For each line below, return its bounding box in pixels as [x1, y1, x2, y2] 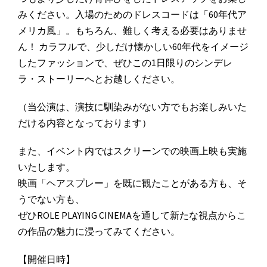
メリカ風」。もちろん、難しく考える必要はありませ [18, 24, 247, 37]
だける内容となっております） [18, 117, 151, 129]
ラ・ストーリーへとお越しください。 [18, 73, 180, 85]
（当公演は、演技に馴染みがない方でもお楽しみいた [18, 101, 247, 113]
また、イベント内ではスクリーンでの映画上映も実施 [18, 145, 247, 157]
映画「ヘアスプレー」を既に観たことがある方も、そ [18, 177, 247, 190]
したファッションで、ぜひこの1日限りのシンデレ [18, 57, 232, 69]
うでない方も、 [18, 193, 85, 206]
